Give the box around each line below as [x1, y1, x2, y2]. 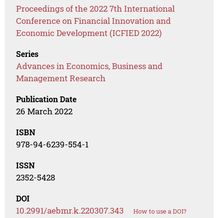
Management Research [16, 73, 106, 84]
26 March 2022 [16, 106, 73, 117]
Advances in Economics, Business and [16, 60, 163, 72]
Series [16, 49, 39, 59]
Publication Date [16, 94, 77, 105]
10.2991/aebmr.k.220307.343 [16, 205, 124, 217]
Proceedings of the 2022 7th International [16, 3, 175, 15]
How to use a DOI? [133, 207, 187, 216]
